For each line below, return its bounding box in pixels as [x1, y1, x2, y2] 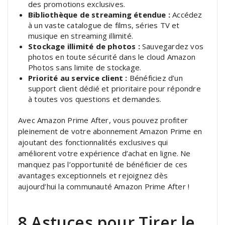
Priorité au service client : [28, 72, 128, 83]
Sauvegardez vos [140, 41, 204, 51]
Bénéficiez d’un [127, 72, 183, 83]
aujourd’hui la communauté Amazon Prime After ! [18, 181, 190, 191]
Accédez [170, 9, 202, 20]
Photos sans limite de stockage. [28, 62, 142, 72]
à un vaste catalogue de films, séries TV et [28, 20, 180, 30]
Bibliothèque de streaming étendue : [28, 9, 170, 20]
